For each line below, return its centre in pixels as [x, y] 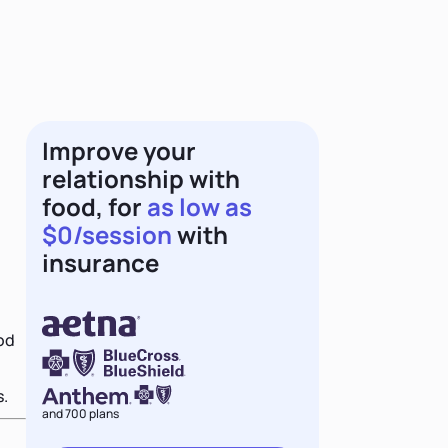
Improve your [119, 150]
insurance [101, 262]
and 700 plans [81, 413]
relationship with [141, 178]
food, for [95, 206]
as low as [200, 206]
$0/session [107, 234]
